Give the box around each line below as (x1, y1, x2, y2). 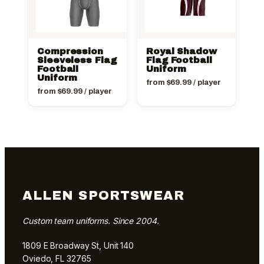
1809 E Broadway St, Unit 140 (22, 240, 134, 251)
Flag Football (146, 55, 212, 65)
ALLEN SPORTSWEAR (22, 188, 185, 203)
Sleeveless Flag (37, 55, 117, 65)
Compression (37, 47, 103, 57)
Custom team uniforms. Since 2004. (22, 216, 159, 226)
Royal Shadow (146, 47, 217, 57)
